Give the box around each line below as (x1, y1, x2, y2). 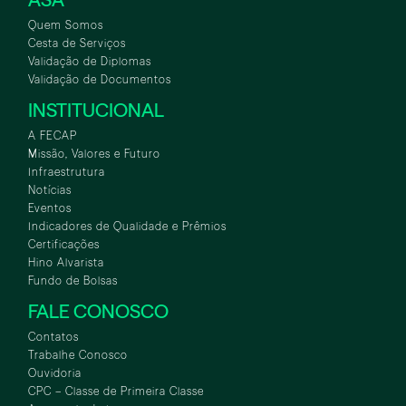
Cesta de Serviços (28, 36, 126, 51)
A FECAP (28, 129, 77, 143)
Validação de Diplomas (28, 54, 151, 69)
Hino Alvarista (28, 256, 104, 270)
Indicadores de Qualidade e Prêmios (28, 219, 227, 234)
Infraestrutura (28, 165, 105, 179)
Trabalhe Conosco (28, 348, 128, 362)
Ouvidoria (28, 366, 82, 381)
